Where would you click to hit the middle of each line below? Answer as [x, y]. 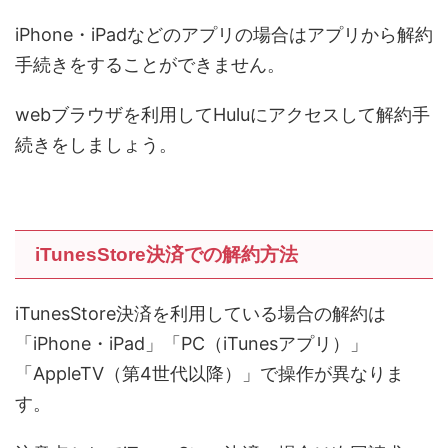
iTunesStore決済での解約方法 [166, 255]
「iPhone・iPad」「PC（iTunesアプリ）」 [191, 344]
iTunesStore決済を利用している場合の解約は [200, 314]
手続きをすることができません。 [150, 65]
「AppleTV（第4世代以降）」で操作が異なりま [209, 374]
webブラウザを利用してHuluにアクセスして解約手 [222, 115]
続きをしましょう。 [96, 145]
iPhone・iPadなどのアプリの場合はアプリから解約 [224, 35]
